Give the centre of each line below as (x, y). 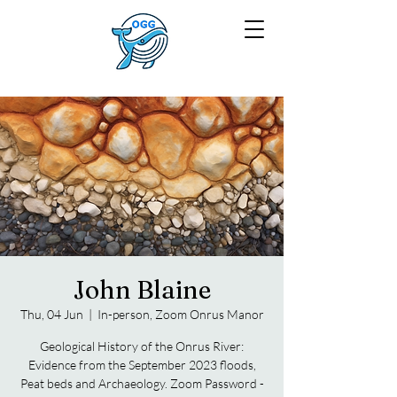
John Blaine (142, 290)
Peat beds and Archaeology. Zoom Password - (142, 383)
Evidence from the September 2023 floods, (142, 365)
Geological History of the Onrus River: (142, 346)
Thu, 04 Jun (51, 314)
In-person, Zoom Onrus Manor (180, 314)
